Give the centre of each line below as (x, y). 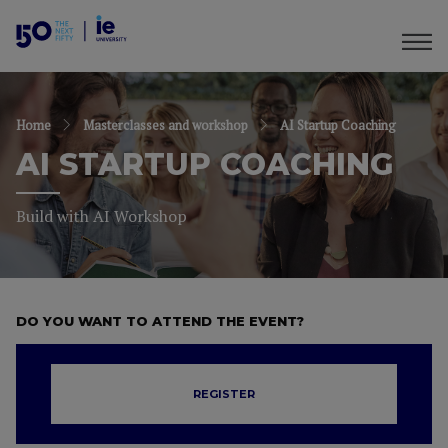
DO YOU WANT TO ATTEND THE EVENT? (160, 321)
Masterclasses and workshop (165, 124)
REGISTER (224, 394)
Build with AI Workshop (101, 215)
